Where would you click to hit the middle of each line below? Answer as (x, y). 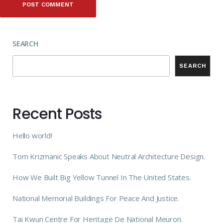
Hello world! (32, 135)
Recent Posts (57, 114)
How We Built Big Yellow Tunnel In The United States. (102, 177)
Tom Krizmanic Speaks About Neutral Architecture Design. (109, 156)
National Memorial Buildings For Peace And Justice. (96, 198)
